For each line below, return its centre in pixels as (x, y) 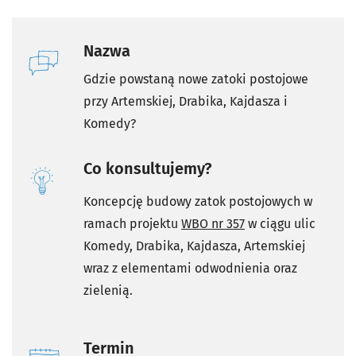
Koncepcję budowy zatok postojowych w (198, 202)
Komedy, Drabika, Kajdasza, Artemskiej (194, 246)
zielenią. (108, 291)
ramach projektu (132, 224)
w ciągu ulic (280, 224)
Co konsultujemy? (148, 169)
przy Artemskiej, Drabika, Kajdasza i (186, 102)
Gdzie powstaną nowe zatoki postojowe (196, 79)
